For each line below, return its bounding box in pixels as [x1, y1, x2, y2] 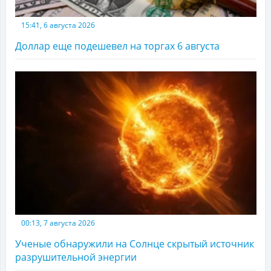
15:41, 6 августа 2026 [21, 19, 95, 30]
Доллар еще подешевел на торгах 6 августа [15, 39, 220, 53]
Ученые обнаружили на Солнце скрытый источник [15, 237, 254, 251]
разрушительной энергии [15, 250, 137, 264]
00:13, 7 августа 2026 [21, 218, 95, 229]
